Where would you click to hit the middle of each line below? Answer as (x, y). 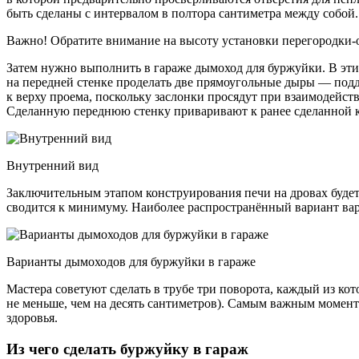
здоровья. (32, 318)
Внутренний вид (52, 166)
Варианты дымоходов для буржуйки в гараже (131, 262)
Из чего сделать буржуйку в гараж (127, 349)
